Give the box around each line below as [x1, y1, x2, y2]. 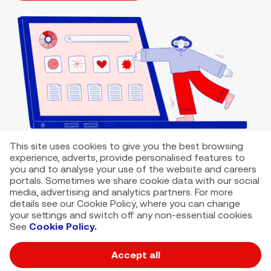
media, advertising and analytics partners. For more [10, 186, 233, 197]
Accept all [111, 249, 160, 260]
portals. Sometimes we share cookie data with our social [10, 175, 260, 186]
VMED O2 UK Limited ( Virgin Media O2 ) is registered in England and [10, 252, 243, 260]
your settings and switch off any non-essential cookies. [10, 209, 254, 220]
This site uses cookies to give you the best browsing [10, 140, 243, 151]
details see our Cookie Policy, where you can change [10, 198, 240, 209]
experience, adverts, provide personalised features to [10, 152, 245, 163]
